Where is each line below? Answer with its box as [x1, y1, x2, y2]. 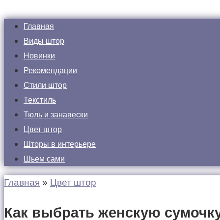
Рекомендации [24, 66, 77, 75]
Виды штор [24, 37, 64, 45]
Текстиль [24, 96, 56, 104]
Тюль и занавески [24, 110, 88, 119]
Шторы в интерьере [24, 140, 96, 148]
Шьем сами [24, 155, 65, 163]
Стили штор [24, 81, 67, 89]
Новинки [24, 52, 55, 60]
